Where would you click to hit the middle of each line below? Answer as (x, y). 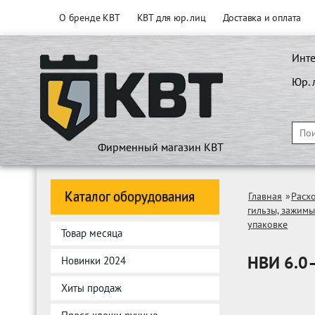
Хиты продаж (91, 288)
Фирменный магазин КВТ (160, 147)
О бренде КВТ (90, 18)
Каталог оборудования (130, 196)
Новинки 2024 (94, 261)
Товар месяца (92, 233)
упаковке (268, 224)
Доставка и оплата (262, 18)
